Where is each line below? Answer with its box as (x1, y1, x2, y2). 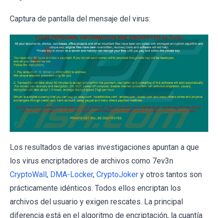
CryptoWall (10, 169, 47, 179)
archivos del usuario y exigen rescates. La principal (10, 197, 183, 206)
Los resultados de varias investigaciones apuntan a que (10, 142, 199, 152)
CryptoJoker (96, 169, 138, 179)
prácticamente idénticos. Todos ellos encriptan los (10, 183, 181, 193)
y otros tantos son (138, 169, 202, 179)
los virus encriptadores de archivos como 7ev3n (10, 156, 173, 165)
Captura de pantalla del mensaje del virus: (10, 14, 150, 23)
